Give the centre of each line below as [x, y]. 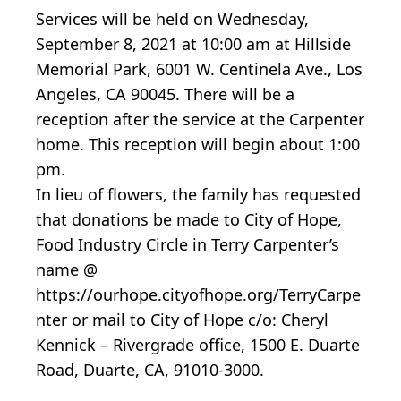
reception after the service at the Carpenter [200, 119]
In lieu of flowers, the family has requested [198, 194]
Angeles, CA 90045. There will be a [165, 94]
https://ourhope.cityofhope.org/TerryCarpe [198, 294]
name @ [67, 269]
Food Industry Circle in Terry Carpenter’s [188, 244]
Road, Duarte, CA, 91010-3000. [150, 369]
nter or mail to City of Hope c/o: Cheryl [182, 319]
